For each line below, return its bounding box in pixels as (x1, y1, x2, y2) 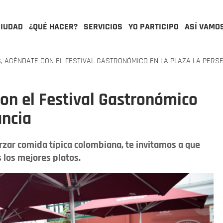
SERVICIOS (84, 21, 122, 32)
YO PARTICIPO (128, 21, 179, 32)
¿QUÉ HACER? (29, 21, 78, 32)
